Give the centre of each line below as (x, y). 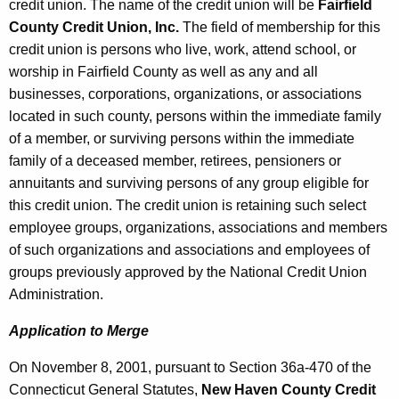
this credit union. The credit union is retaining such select (187, 206)
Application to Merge (79, 331)
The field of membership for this (280, 28)
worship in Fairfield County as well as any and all (163, 72)
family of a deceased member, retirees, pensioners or (175, 161)
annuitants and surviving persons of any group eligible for (189, 183)
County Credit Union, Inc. (94, 28)
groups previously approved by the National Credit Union (188, 273)
